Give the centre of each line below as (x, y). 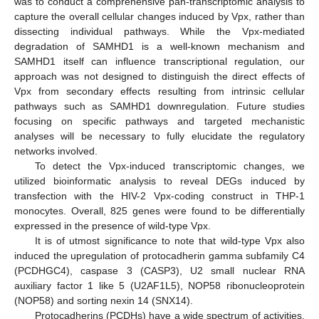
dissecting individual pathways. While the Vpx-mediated (159, 32)
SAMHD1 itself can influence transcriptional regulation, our (159, 62)
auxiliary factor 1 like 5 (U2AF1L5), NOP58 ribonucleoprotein (159, 286)
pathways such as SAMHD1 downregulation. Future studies (159, 106)
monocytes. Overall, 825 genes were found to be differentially (159, 211)
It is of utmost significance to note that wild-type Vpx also (169, 241)
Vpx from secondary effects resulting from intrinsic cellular (159, 91)
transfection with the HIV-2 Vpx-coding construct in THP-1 (159, 196)
